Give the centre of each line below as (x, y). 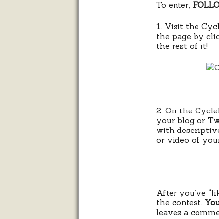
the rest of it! (182, 46)
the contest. (181, 203)
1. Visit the (179, 27)
